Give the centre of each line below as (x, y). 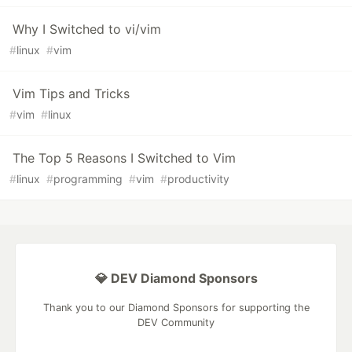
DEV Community (176, 322)
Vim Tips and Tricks (71, 93)
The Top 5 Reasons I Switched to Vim (124, 158)
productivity (198, 178)
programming (88, 178)
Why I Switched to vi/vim (87, 29)
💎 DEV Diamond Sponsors (176, 278)
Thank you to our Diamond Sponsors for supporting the (176, 307)
